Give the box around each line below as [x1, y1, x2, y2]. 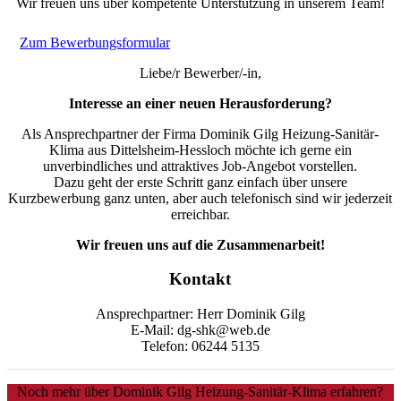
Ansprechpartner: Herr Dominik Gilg [96, 305, 305, 321]
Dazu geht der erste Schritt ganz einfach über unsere [54, 174, 347, 190]
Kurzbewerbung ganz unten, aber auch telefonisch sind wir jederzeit [8, 190, 393, 206]
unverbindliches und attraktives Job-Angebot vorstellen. [43, 158, 358, 174]
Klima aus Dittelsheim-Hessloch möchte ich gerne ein [49, 141, 352, 158]
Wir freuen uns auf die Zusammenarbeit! [76, 236, 325, 252]
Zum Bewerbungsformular [20, 34, 170, 50]
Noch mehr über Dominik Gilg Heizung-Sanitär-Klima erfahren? [17, 383, 384, 399]
